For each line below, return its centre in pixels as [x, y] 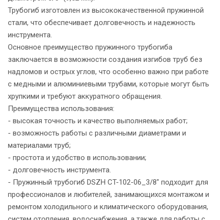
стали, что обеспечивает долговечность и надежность [102, 22]
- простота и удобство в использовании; [77, 157]
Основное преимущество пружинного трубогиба [90, 47]
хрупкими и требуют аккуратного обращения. [85, 96]
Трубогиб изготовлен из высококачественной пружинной [106, 10]
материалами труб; [39, 145]
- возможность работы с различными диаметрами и [97, 133]
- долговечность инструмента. [59, 170]
